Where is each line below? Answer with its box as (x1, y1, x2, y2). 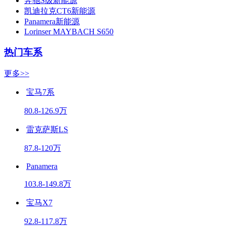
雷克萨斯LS (26, 125, 68, 134)
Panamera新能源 (24, 17, 80, 26)
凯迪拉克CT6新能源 (24, 7, 95, 16)
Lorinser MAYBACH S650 (24, 27, 114, 36)
